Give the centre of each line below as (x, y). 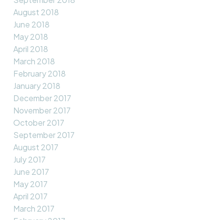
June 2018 (31, 25)
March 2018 (34, 61)
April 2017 (30, 196)
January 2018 (37, 86)
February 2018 (39, 74)
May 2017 (30, 184)
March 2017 (34, 209)
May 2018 (30, 37)
